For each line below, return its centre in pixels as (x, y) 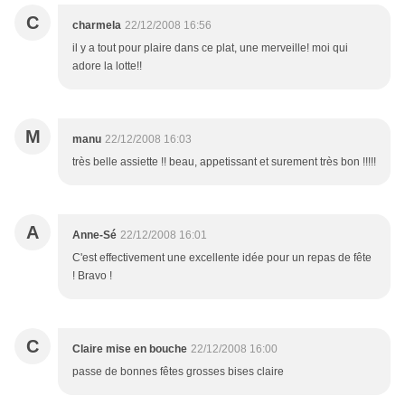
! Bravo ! (92, 276)
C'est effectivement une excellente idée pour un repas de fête (222, 258)
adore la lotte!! (107, 66)
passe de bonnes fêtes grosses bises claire (178, 372)
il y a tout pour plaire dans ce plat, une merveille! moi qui (210, 48)
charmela (97, 26)
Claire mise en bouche (130, 349)
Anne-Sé (94, 235)
